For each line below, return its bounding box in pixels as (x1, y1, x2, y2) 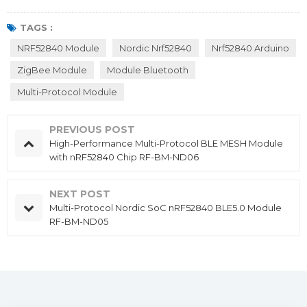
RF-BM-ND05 (49, 216, 108, 228)
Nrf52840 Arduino (212, 42, 289, 54)
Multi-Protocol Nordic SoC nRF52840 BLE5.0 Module (49, 202, 282, 214)
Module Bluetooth (107, 64, 188, 76)
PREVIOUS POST (49, 123, 135, 136)
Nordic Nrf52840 (119, 42, 192, 54)
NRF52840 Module (17, 42, 99, 54)
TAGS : (20, 22, 53, 34)
